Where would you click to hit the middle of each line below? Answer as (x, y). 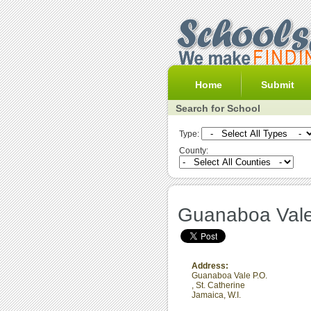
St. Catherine (220, 285)
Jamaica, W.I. (216, 295)
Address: (210, 266)
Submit (278, 85)
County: (194, 151)
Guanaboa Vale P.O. (229, 276)
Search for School (218, 108)
